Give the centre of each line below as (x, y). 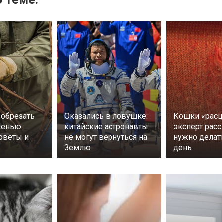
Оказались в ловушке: (106, 116)
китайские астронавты (106, 127)
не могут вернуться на (106, 137)
